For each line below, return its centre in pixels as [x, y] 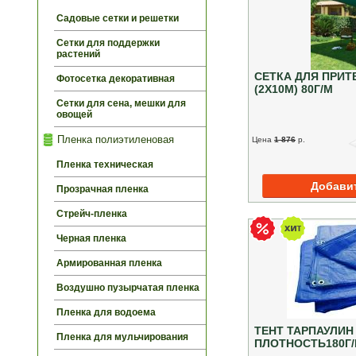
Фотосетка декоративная [116, 78]
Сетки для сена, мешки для [121, 103]
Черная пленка [91, 238]
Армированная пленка [109, 263]
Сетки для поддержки [108, 43]
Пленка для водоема [106, 312]
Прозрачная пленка [103, 189]
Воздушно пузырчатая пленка [128, 287]
